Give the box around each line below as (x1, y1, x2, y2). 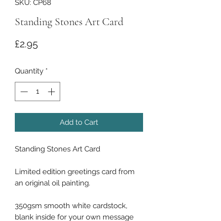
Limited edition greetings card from (15, 167, 135, 176)
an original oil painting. (15, 178, 90, 187)
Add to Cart (60, 117, 98, 127)
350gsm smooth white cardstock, (15, 201, 127, 210)
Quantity (15, 67, 43, 75)
